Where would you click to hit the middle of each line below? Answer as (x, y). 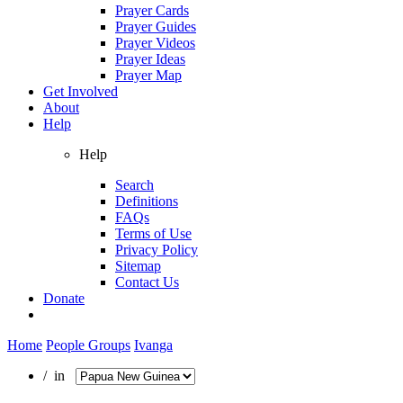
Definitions (147, 201)
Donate (64, 298)
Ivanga (153, 345)
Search (134, 184)
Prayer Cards (152, 10)
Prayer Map (148, 75)
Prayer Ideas (150, 58)
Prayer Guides (156, 26)
